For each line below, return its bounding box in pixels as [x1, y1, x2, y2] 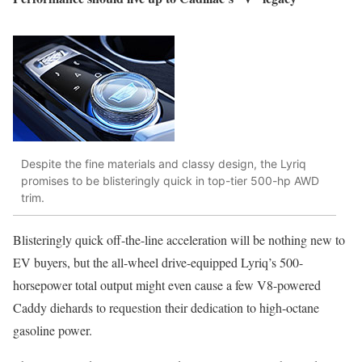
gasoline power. [13, 321, 92, 339]
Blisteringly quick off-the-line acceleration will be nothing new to [13, 230, 345, 248]
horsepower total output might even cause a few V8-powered [13, 276, 321, 293]
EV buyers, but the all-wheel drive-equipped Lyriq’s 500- [13, 253, 303, 271]
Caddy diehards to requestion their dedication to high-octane [13, 298, 319, 316]
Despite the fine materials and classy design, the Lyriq [21, 157, 306, 171]
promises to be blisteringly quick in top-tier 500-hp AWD [21, 174, 319, 188]
